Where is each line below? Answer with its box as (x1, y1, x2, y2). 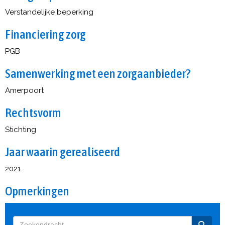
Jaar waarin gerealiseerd (5, 145, 120, 159)
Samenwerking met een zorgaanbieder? (5, 66, 190, 80)
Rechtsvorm (5, 105, 61, 120)
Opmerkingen (5, 184, 69, 198)
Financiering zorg (5, 27, 86, 41)
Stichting (5, 125, 36, 134)
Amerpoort (5, 86, 44, 95)
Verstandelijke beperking (5, 8, 93, 17)
